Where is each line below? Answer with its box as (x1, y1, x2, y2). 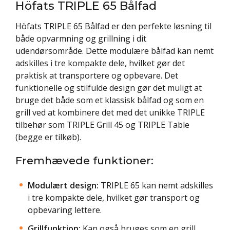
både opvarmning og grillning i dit (15, 32, 146, 44)
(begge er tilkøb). (15, 131, 81, 143)
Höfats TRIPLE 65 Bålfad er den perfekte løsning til (15, 20, 212, 32)
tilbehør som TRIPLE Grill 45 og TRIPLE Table (15, 119, 189, 130)
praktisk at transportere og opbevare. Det (15, 69, 178, 81)
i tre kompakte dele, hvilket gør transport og (28, 191, 200, 203)
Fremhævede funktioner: (15, 154, 154, 167)
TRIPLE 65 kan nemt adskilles (99, 179, 213, 191)
